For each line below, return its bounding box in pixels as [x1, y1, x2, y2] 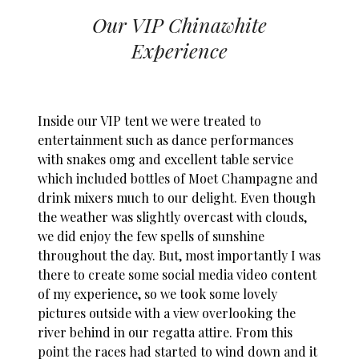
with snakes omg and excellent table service [38, 151, 294, 168]
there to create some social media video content [38, 266, 317, 284]
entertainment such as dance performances [38, 131, 294, 149]
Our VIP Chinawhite [92, 11, 267, 38]
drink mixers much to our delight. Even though [38, 189, 317, 207]
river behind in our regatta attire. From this [38, 324, 293, 341]
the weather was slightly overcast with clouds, [38, 208, 308, 226]
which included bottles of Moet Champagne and [38, 170, 319, 188]
